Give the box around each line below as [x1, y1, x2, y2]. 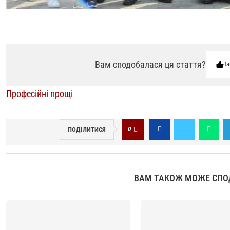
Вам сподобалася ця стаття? [94, 59, 206, 70]
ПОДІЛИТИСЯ [67, 125, 106, 133]
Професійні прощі [6, 88, 73, 99]
